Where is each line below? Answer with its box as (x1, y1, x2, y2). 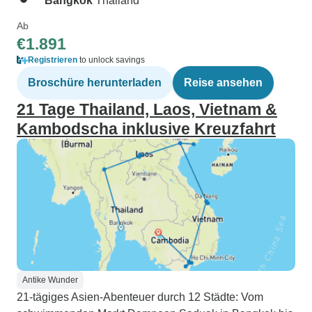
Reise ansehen (184, 77, 263, 88)
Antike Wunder (22, 275, 78, 285)
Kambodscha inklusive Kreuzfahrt (17, 120, 276, 138)
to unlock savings (77, 55, 145, 65)
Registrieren (28, 55, 77, 65)
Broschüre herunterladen (28, 77, 162, 88)
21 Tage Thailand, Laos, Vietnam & (17, 100, 277, 118)
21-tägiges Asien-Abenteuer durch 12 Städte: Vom (17, 291, 263, 303)
